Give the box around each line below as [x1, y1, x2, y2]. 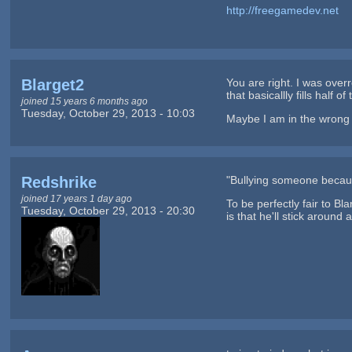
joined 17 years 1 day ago [20, 193, 132, 204]
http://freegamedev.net [226, 4, 339, 17]
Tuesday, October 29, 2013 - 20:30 [20, 204, 195, 218]
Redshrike [20, 174, 97, 192]
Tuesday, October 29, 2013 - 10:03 [20, 107, 195, 120]
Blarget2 [20, 76, 84, 94]
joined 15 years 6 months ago [20, 96, 148, 107]
